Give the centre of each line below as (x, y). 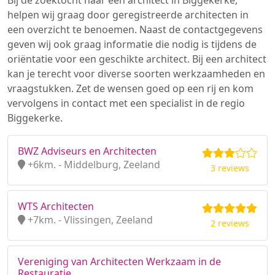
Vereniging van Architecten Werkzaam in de (119, 261)
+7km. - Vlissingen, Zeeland (89, 220)
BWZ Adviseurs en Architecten (87, 151)
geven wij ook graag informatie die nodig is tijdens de (132, 44)
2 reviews (230, 223)
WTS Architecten (56, 206)
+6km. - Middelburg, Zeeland (93, 165)
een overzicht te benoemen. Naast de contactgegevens (135, 29)
